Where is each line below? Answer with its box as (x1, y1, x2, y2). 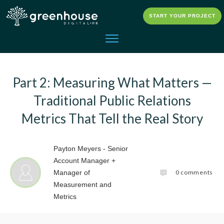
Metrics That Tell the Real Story (21, 110, 203, 126)
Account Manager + (53, 156, 116, 164)
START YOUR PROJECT (149, 13, 215, 19)
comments (179, 168, 213, 176)
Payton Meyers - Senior (53, 144, 128, 152)
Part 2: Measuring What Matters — (12, 74, 212, 90)
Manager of (53, 168, 90, 176)
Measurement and (53, 180, 112, 188)
